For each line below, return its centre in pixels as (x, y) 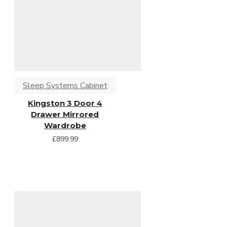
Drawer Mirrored (65, 114)
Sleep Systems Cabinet (65, 85)
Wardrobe (65, 125)
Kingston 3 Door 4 (65, 103)
